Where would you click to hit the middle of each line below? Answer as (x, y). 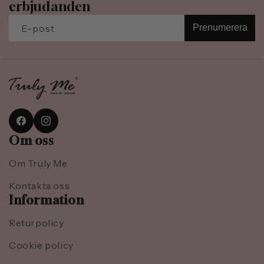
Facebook (36, 127)
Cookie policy (41, 245)
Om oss (32, 141)
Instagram (60, 127)
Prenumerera (220, 28)
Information (47, 200)
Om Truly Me (38, 164)
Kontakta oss (39, 186)
